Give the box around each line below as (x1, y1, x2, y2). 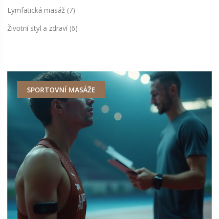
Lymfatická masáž (7, 5, 67, 15)
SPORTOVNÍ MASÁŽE (27, 85, 95, 95)
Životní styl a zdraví (7, 23, 69, 33)
